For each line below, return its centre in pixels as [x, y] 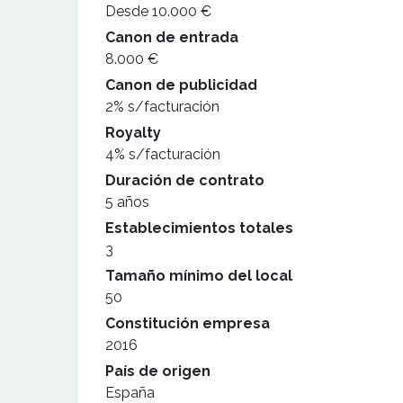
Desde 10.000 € [158, 11]
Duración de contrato [185, 180]
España [130, 393]
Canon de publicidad [181, 85]
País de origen [158, 371]
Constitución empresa [188, 323]
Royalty [133, 133]
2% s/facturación [162, 107]
